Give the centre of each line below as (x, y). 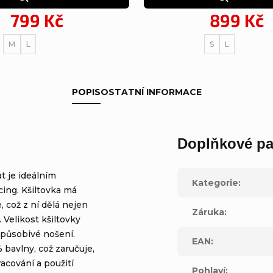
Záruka (208, 212)
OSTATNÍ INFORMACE (151, 92)
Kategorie (215, 183)
